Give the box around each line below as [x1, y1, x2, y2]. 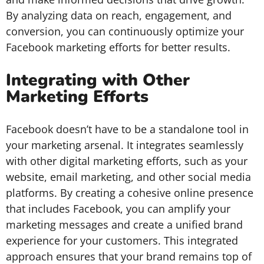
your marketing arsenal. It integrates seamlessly [6, 138, 243, 152]
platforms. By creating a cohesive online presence [6, 186, 253, 200]
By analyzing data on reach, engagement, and [6, 8, 232, 22]
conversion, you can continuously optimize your [6, 24, 244, 38]
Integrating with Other [6, 69, 190, 91]
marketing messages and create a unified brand [6, 217, 243, 232]
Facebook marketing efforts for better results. [6, 40, 230, 54]
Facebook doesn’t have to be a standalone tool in [6, 122, 249, 136]
